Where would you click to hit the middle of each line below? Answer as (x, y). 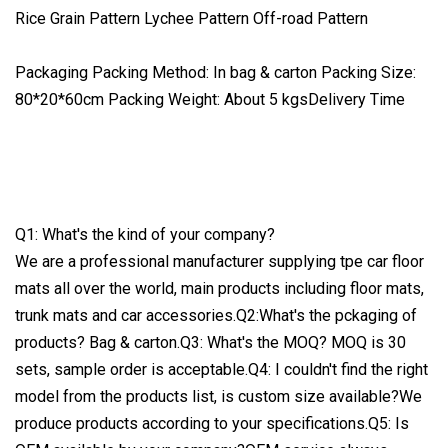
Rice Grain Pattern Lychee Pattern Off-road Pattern (191, 18)
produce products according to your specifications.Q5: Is (212, 423)
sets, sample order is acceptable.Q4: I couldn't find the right (221, 369)
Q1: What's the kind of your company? (145, 234)
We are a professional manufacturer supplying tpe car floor (219, 261)
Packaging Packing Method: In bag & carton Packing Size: (215, 72)
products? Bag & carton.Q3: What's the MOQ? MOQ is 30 (210, 342)
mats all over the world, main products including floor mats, (219, 288)
